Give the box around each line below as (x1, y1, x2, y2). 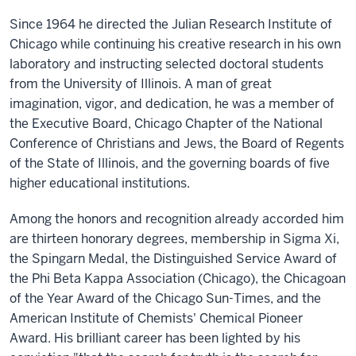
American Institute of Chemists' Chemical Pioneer (10, 309, 303, 327)
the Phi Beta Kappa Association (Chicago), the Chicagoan (10, 269, 346, 287)
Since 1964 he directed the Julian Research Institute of (10, 15, 332, 33)
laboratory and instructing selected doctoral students (10, 55, 323, 72)
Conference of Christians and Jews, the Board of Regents (10, 134, 344, 152)
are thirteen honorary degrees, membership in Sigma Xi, (10, 230, 339, 247)
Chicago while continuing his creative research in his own (10, 35, 341, 52)
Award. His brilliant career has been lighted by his (10, 329, 300, 346)
